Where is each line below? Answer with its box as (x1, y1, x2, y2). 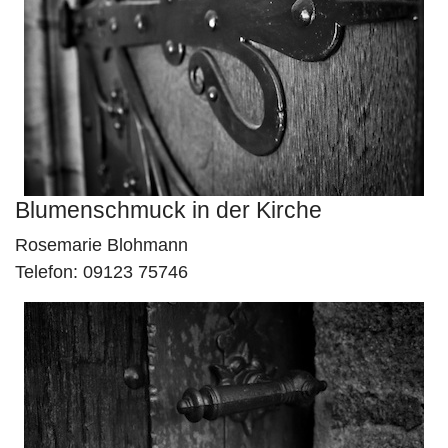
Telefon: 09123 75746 (15, 262, 188, 282)
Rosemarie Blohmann (15, 235, 188, 255)
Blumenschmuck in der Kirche (15, 197, 322, 223)
